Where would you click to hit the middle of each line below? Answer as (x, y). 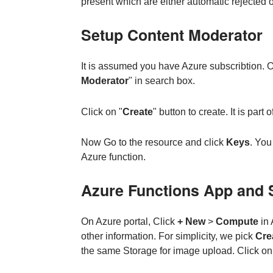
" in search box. (161, 80)
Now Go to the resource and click (153, 143)
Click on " (101, 112)
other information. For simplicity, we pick (168, 236)
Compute (237, 222)
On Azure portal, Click (129, 222)
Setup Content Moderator (172, 34)
